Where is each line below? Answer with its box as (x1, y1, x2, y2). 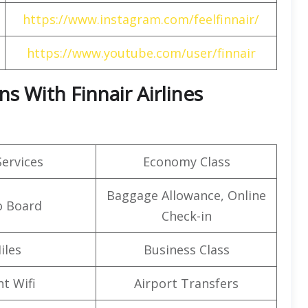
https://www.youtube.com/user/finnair (26, 44, 256, 61)
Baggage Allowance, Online (107, 186, 266, 203)
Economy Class (142, 153, 230, 170)
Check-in (161, 207, 212, 224)
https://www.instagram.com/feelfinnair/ (23, 10, 259, 27)
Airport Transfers (134, 274, 239, 291)
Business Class (143, 241, 230, 258)
